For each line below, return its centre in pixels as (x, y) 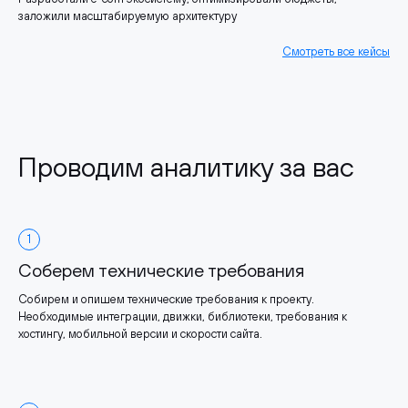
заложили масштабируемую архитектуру (127, 16)
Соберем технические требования (161, 270)
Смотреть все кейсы (336, 52)
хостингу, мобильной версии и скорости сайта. (140, 334)
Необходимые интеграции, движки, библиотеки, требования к (183, 317)
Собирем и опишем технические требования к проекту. (166, 300)
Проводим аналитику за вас (186, 167)
